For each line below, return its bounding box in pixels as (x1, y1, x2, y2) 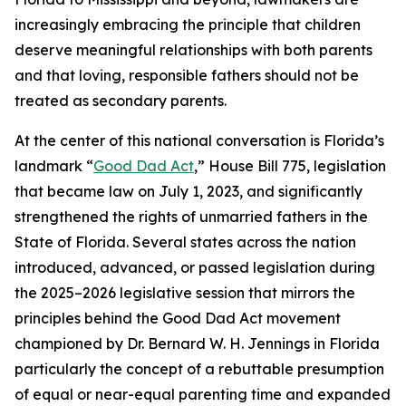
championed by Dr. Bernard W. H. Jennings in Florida (14, 334, 380, 353)
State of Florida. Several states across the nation (14, 233, 356, 252)
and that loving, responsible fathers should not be (14, 66, 359, 85)
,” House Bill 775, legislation (194, 157, 386, 176)
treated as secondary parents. (14, 92, 227, 111)
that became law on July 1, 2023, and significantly (14, 182, 362, 201)
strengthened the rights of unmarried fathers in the (14, 208, 368, 227)
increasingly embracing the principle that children (14, 15, 361, 34)
